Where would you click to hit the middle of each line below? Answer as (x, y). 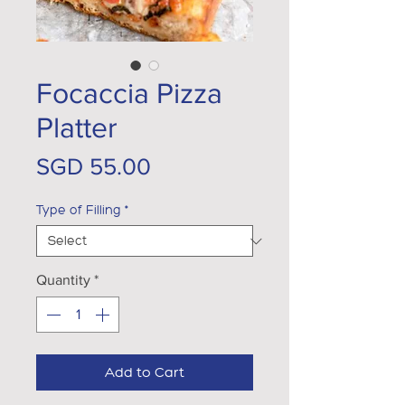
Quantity (63, 280)
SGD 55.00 (94, 166)
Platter (77, 127)
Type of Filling (79, 210)
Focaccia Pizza (129, 93)
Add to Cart (145, 372)
